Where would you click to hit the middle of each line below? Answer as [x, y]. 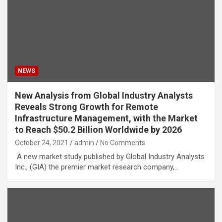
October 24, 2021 [42, 143]
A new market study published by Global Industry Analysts [110, 157]
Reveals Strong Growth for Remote [86, 107]
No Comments [123, 143]
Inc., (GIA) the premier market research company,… [97, 167]
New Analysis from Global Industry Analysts [104, 96]
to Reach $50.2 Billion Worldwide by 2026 [98, 130]
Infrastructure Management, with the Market [106, 118]
